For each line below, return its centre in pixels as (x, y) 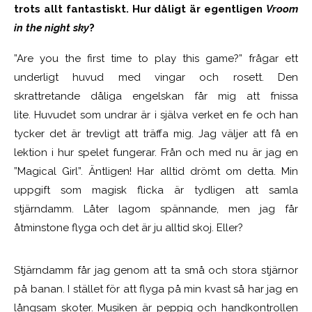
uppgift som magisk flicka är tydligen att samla (156, 190)
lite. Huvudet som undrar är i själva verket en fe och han (156, 115)
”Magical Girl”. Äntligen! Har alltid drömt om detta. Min (156, 171)
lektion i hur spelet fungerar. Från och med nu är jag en (156, 152)
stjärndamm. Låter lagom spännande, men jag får (156, 209)
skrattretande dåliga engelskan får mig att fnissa (156, 96)
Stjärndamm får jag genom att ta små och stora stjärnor (156, 270)
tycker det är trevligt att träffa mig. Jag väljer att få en (156, 133)
